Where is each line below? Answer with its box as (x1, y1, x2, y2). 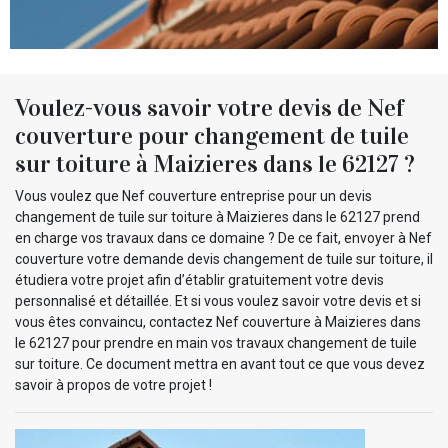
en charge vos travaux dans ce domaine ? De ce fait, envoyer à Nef (15, 229, 432, 246)
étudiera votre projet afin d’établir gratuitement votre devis (15, 271, 384, 288)
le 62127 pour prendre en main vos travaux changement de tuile (15, 334, 417, 351)
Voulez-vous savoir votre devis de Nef (15, 92, 404, 123)
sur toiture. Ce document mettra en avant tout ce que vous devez (15, 355, 425, 372)
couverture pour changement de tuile (15, 120, 409, 151)
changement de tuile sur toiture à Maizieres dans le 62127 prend (15, 208, 420, 225)
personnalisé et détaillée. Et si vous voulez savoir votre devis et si (15, 292, 421, 309)
